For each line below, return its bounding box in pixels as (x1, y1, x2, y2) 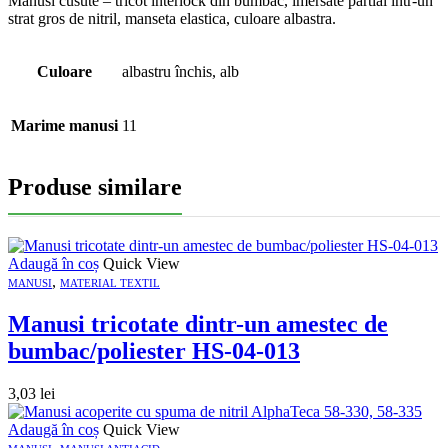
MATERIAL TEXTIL (60, 276, 160, 289)
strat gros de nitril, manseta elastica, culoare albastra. (8, 9, 336, 27)
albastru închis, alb (122, 62, 239, 80)
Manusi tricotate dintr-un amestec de (8, 310, 388, 337)
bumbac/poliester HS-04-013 (8, 337, 300, 364)
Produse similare (8, 173, 182, 200)
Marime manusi (11, 116, 118, 134)
